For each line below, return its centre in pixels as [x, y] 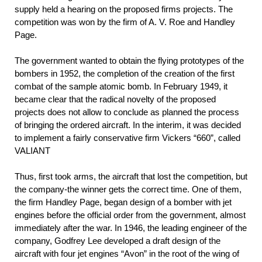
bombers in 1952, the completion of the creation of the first [125, 74]
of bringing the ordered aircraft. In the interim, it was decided [128, 125]
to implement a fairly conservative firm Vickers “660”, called [127, 138]
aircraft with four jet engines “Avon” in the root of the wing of [127, 254]
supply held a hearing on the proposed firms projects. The [124, 9]
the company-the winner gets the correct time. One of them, [128, 189]
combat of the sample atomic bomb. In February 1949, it [121, 87]
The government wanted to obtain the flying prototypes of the [129, 61]
